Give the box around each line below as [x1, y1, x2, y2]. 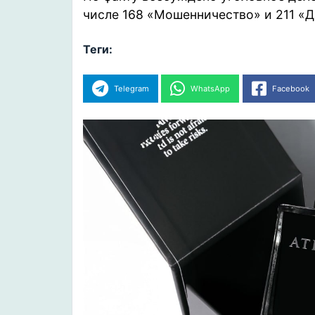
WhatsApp [191, 84, 231, 94]
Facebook [271, 84, 309, 94]
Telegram [113, 84, 149, 94]
